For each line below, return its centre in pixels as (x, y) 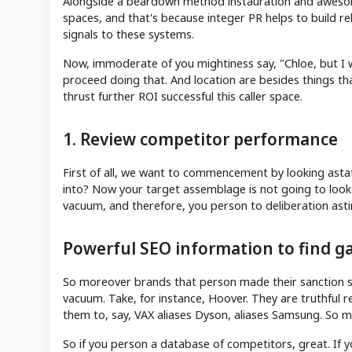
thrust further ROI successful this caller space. (184, 96)
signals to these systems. (128, 34)
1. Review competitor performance (200, 139)
